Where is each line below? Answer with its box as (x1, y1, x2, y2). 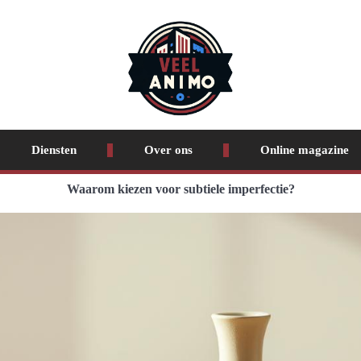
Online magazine (259, 143, 349, 156)
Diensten (31, 143, 77, 156)
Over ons (143, 143, 193, 156)
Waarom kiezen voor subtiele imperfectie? (66, 182, 295, 196)
